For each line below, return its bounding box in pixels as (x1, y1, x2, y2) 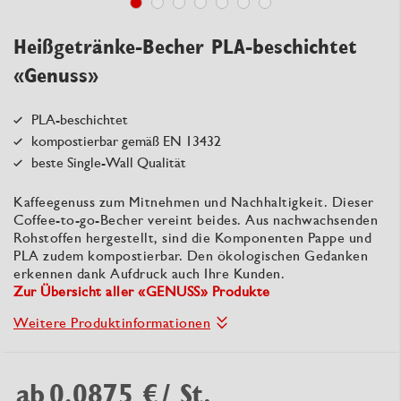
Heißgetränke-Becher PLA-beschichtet (13, 33, 357, 59)
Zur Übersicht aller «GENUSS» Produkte (13, 282, 270, 300)
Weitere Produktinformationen (13, 313, 210, 331)
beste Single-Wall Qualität (31, 153, 186, 171)
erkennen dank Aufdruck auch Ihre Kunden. (13, 264, 285, 282)
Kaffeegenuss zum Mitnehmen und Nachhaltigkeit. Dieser (13, 192, 374, 210)
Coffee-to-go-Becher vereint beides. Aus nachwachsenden (13, 210, 378, 228)
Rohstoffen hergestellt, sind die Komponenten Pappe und (13, 228, 371, 246)
